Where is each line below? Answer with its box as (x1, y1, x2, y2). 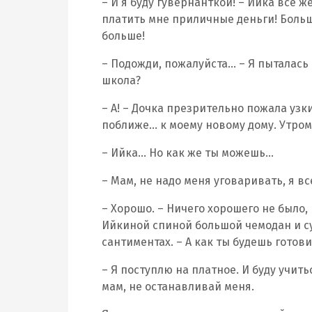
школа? (102, 74, 141, 87)
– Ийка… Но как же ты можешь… (102, 146, 274, 159)
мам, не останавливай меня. (102, 280, 254, 293)
